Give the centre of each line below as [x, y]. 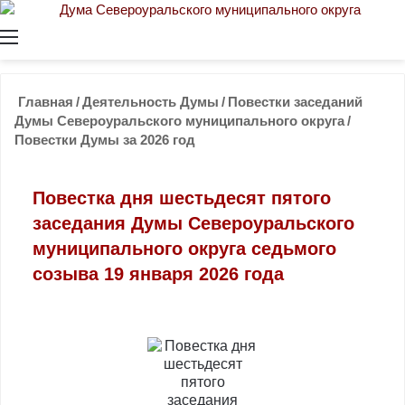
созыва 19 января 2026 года [158, 274]
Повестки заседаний [295, 102]
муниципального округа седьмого [184, 249]
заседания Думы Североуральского [193, 223]
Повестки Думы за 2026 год [105, 140]
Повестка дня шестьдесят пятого [182, 198]
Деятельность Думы [151, 102]
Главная [44, 102]
